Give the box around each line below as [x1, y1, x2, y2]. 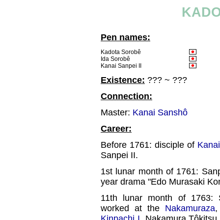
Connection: [101, 91, 152, 101]
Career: [101, 124, 132, 134]
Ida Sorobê [101, 55, 130, 62]
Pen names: [101, 32, 150, 42]
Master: [101, 108, 133, 117]
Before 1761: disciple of [101, 140, 197, 150]
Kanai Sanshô [133, 108, 188, 117]
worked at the [101, 203, 165, 213]
